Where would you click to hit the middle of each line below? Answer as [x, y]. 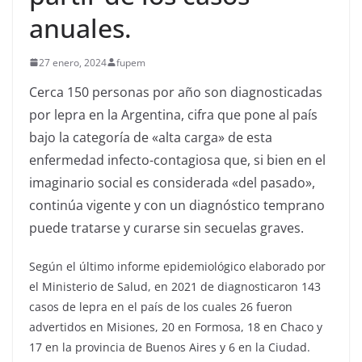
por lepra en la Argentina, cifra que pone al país [173, 114]
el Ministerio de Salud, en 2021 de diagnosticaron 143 [175, 286]
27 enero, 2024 [73, 62]
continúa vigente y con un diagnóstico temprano [177, 205]
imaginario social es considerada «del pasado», [172, 182]
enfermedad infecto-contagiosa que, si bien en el [177, 160]
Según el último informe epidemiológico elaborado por [177, 266]
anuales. [80, 27]
